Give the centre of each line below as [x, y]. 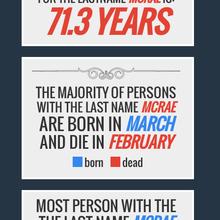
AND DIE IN [74, 142]
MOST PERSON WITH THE [106, 206]
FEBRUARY [140, 142]
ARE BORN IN [82, 124]
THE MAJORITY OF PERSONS [106, 93]
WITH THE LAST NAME [89, 107]
